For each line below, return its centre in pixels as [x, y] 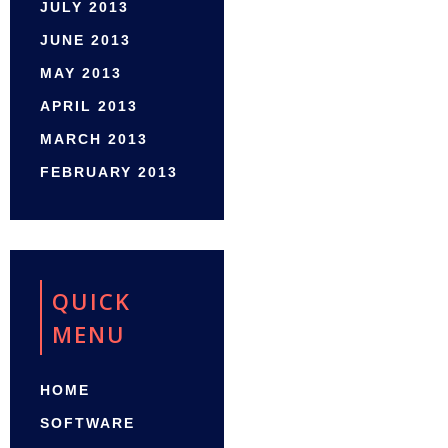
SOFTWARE [87, 423]
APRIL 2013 [89, 106]
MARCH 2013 [94, 139]
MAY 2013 [81, 73]
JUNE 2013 [85, 40]
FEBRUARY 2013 [109, 172]
